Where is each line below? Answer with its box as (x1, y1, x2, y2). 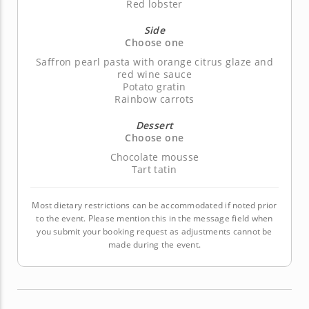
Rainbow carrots (114, 92, 195, 106)
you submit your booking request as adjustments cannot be (37, 225, 272, 237)
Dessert (135, 118, 174, 132)
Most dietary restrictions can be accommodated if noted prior (32, 199, 277, 211)
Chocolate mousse (110, 150, 199, 163)
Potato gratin (123, 79, 186, 93)
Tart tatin (132, 162, 177, 176)
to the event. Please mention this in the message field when (36, 212, 273, 224)
